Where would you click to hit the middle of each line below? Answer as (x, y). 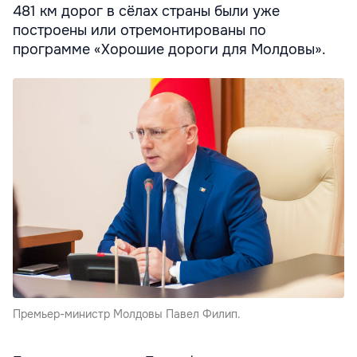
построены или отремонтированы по (139, 30)
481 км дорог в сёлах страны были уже (146, 11)
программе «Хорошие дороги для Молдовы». (169, 49)
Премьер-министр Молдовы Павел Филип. (127, 314)
